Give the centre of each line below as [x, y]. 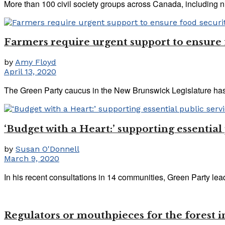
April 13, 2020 [30, 72]
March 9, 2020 [32, 158]
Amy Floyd [36, 62]
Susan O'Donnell [47, 149]
